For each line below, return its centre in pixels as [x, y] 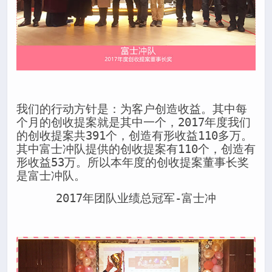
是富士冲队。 [51, 175]
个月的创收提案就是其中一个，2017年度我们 [134, 122]
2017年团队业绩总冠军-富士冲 [136, 199]
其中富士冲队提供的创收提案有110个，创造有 [136, 149]
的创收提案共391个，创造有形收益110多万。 [134, 135]
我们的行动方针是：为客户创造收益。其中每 [132, 109]
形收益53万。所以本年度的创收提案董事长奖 [133, 162]
